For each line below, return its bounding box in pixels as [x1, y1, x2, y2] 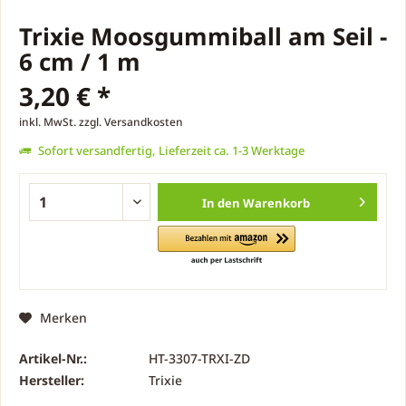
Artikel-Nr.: [19, 349, 87, 367]
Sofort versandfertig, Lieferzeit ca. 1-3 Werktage [35, 142, 304, 159]
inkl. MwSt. [19, 114, 79, 130]
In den [202, 195, 241, 211]
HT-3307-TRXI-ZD [149, 349, 250, 367]
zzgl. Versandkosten [79, 114, 183, 130]
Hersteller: [19, 371, 84, 389]
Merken [40, 309, 87, 326]
